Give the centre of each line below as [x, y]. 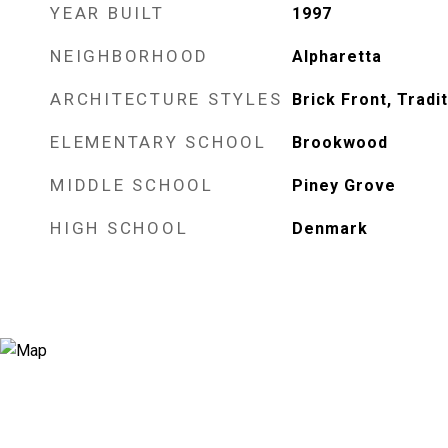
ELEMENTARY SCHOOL [158, 141]
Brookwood [339, 142]
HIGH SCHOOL [119, 227]
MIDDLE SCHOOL [132, 184]
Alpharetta [336, 56]
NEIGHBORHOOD [129, 55]
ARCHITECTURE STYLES [166, 98]
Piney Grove [343, 185]
